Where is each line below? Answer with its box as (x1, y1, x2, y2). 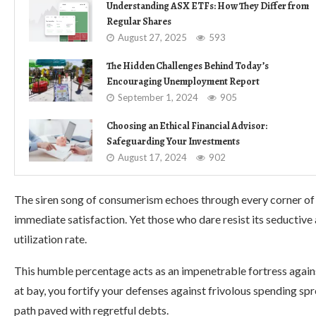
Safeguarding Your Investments (107, 135, 240, 148)
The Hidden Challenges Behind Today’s (107, 59, 269, 73)
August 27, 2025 (118, 32, 187, 43)
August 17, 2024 (118, 152, 187, 163)
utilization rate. (14, 232, 87, 245)
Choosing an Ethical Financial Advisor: (107, 119, 267, 133)
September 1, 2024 (118, 92, 198, 103)
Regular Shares (107, 15, 171, 28)
